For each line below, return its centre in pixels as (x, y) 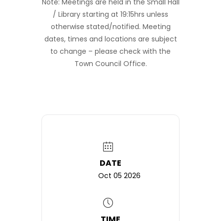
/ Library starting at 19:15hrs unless (110, 14)
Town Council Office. (110, 64)
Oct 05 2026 (119, 176)
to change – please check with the (110, 51)
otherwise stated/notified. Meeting (110, 27)
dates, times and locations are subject (110, 39)
